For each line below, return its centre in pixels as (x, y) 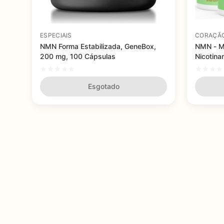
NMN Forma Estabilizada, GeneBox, (98, 46)
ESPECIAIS (56, 35)
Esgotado (103, 86)
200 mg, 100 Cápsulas (78, 56)
